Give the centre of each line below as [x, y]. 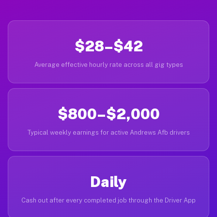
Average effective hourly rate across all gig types [108, 65]
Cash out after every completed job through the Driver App [108, 200]
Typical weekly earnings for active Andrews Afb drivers [108, 132]
